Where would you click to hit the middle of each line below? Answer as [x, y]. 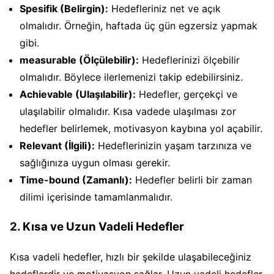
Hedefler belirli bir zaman [192, 180]
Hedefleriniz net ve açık [165, 9]
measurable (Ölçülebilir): [79, 60]
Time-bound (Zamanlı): [76, 180]
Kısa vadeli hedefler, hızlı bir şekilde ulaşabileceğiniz [131, 257]
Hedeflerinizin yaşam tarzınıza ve [173, 146]
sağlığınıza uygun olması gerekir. [95, 163]
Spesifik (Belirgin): [64, 9]
